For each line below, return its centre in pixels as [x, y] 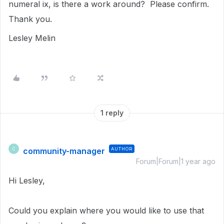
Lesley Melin [34, 38]
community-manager [64, 151]
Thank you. [31, 19]
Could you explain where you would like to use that [106, 210]
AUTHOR [122, 149]
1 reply [112, 113]
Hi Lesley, [27, 180]
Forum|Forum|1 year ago [176, 161]
